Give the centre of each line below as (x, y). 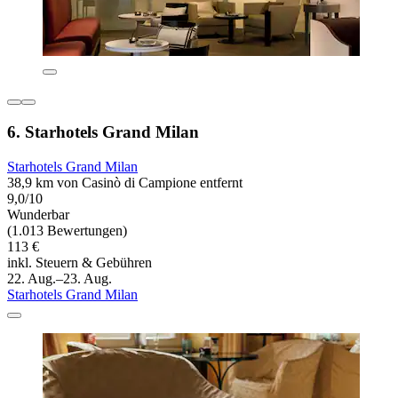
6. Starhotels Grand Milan (103, 131)
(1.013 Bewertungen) (67, 230)
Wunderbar (38, 214)
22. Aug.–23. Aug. (60, 278)
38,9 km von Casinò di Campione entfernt (125, 182)
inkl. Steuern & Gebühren (80, 262)
